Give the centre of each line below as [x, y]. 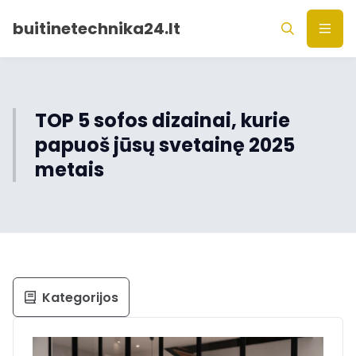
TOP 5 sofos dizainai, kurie [163, 120]
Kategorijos [80, 297]
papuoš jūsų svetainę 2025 [165, 145]
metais [70, 170]
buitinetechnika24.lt [97, 29]
